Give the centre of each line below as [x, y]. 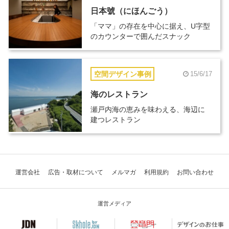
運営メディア [114, 204]
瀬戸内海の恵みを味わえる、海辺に [147, 110]
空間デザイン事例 [122, 74]
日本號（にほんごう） [131, 11]
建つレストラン [115, 120]
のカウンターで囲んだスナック [140, 37]
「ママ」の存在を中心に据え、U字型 [150, 26]
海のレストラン [119, 95]
